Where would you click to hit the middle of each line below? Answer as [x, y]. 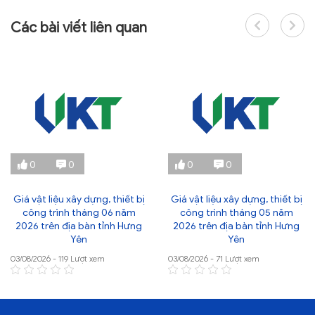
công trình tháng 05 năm [236, 213]
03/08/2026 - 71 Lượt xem [214, 259]
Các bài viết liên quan [79, 28]
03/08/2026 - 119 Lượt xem [58, 259]
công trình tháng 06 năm [79, 213]
